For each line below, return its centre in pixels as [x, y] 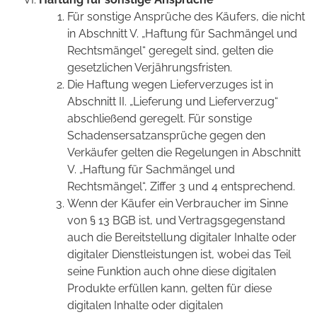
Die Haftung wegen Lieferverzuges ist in [170, 85]
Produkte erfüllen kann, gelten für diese [169, 289]
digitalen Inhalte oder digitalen [145, 306]
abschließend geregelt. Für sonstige [160, 119]
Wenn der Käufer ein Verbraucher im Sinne [178, 204]
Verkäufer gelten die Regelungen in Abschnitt [184, 153]
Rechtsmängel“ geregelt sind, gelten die [170, 51]
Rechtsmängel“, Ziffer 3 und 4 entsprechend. [181, 187]
